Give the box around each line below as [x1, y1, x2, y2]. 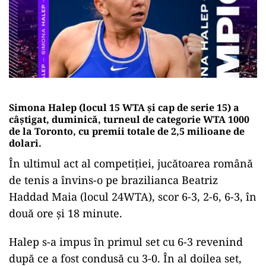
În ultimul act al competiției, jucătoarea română [9, 156, 253, 170]
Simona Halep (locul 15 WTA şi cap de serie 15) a [9, 100, 239, 114]
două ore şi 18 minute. [9, 205, 122, 220]
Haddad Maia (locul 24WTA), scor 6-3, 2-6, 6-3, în [9, 189, 256, 204]
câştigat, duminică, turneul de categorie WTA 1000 [9, 112, 249, 126]
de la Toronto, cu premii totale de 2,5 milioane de [9, 124, 245, 138]
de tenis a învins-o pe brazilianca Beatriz [9, 172, 218, 187]
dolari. [9, 136, 42, 150]
